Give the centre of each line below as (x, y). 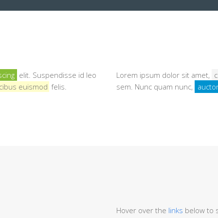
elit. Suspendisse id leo (57, 75)
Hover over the (142, 210)
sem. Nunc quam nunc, (155, 87)
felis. (58, 87)
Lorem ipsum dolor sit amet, (164, 75)
